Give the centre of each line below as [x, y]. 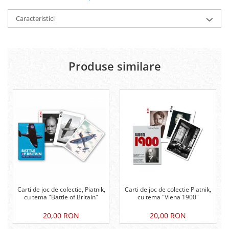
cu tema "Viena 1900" [168, 197]
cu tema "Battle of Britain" [61, 197]
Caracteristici [35, 19]
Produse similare [114, 66]
